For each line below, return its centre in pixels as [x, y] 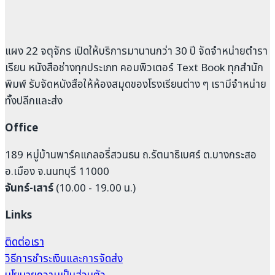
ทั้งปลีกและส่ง [34, 101]
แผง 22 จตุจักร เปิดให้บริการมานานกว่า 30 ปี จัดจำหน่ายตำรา [136, 51]
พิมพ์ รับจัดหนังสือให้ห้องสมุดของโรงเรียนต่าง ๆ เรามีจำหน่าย [136, 84]
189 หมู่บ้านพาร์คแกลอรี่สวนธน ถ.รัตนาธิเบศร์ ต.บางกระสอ [131, 155]
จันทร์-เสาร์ [29, 188]
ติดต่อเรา [25, 242]
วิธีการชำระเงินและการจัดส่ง [64, 259]
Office [21, 128]
